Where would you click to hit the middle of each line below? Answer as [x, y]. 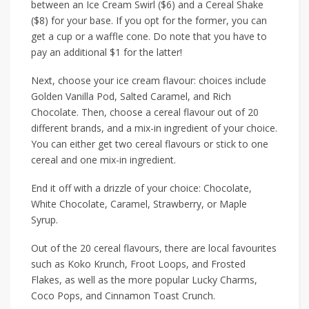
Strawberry [177, 204]
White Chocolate [68, 204]
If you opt [138, 21]
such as [48, 264]
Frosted [228, 264]
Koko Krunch [95, 264]
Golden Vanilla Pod [73, 97]
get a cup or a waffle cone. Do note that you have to [149, 37]
